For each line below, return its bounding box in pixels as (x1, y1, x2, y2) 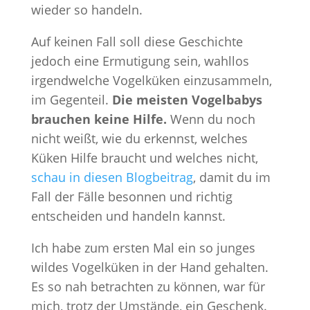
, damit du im (192, 169, 271, 186)
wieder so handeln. (30, 1, 143, 19)
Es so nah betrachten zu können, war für (30, 278, 265, 295)
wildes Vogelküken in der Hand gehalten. (30, 259, 268, 276)
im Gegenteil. (30, 91, 112, 109)
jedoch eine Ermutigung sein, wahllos (30, 53, 249, 70)
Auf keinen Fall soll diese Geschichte (30, 33, 243, 51)
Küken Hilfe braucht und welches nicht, (30, 149, 258, 167)
